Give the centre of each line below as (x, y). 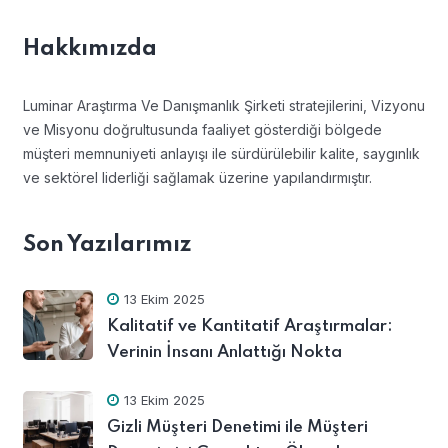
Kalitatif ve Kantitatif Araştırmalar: (249, 326)
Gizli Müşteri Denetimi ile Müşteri (237, 427)
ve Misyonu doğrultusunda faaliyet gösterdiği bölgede (202, 129)
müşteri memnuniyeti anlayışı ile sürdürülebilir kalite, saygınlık (221, 153)
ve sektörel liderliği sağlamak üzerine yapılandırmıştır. (197, 177)
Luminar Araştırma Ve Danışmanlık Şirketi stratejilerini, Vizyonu (223, 105)
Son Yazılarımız (106, 244)
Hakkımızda (89, 48)
